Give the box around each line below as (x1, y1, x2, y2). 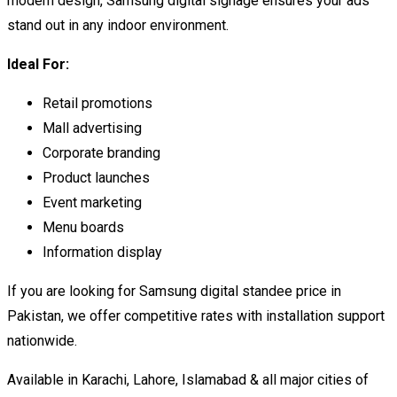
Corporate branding (43, 144, 160, 161)
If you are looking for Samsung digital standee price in (7, 282, 341, 300)
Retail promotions (43, 94, 152, 112)
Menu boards (43, 218, 124, 236)
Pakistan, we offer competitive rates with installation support (7, 307, 385, 324)
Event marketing (43, 193, 142, 211)
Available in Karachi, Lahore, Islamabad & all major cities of (7, 370, 369, 388)
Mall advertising (43, 119, 142, 136)
